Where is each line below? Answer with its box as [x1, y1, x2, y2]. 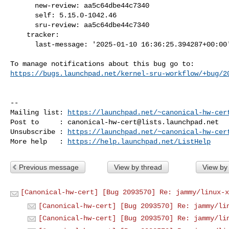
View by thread [113, 163, 162, 171]
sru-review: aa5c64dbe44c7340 [10, 20, 35, 29]
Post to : [10, 118, 67, 126]
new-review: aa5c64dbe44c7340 [10, 1, 35, 10]
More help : [10, 137, 67, 146]
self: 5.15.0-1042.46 [10, 11, 35, 19]
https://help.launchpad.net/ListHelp [67, 137, 211, 146]
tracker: [10, 30, 27, 39]
